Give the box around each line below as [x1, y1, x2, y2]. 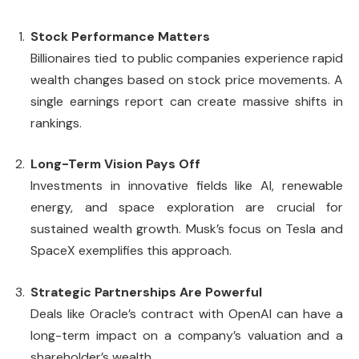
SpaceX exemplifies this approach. [30, 242, 232, 260]
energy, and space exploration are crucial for [30, 199, 343, 216]
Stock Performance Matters [30, 27, 210, 45]
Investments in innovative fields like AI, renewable [30, 177, 343, 195]
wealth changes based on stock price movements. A [30, 71, 343, 88]
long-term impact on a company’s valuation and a [30, 326, 343, 344]
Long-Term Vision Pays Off [30, 155, 200, 173]
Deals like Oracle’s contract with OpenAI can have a [30, 305, 343, 322]
